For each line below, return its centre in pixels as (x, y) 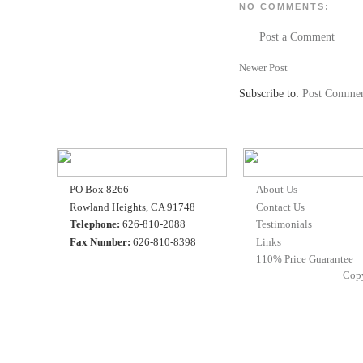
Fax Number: (100, 241)
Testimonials (284, 224)
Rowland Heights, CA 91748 (133, 207)
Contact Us (281, 207)
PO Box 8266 (100, 190)
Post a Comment (297, 37)
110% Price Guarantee (305, 259)
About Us (277, 190)
